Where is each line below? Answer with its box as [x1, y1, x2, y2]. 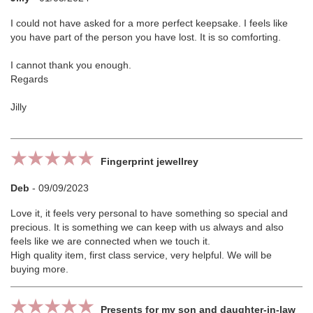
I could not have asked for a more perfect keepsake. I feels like [10, 17, 288, 29]
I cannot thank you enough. [10, 59, 131, 71]
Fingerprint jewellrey [101, 156, 198, 168]
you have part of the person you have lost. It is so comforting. [10, 31, 281, 43]
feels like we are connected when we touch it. [10, 235, 210, 247]
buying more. [10, 263, 68, 275]
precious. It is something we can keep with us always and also [10, 221, 284, 233]
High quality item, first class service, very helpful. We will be [10, 249, 272, 261]
